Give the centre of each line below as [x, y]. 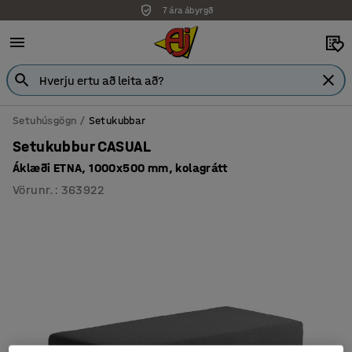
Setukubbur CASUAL [82, 147]
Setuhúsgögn [45, 121]
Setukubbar [117, 121]
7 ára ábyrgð [188, 10]
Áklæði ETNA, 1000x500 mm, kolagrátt [120, 168]
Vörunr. [33, 190]
